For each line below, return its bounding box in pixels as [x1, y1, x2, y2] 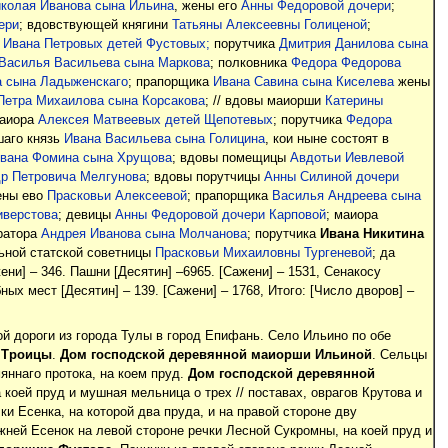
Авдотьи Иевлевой [289, 151, 404, 166]
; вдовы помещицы [171, 151, 290, 166]
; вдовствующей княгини [18, 18, 172, 33]
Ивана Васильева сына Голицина [63, 132, 265, 147]
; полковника [209, 56, 291, 71]
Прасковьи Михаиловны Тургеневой [154, 246, 372, 261]
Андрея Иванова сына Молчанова [40, 227, 247, 242]
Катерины [324, 94, 383, 109]
